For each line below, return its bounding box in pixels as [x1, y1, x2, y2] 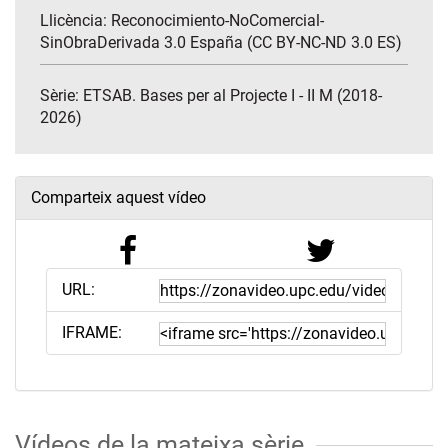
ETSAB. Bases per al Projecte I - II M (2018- [83, 86, 382, 106]
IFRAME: [62, 323, 122, 343]
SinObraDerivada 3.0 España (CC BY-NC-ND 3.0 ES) [40, 33, 402, 53]
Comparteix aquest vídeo [31, 188, 206, 208]
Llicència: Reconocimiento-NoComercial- [40, 11, 324, 31]
